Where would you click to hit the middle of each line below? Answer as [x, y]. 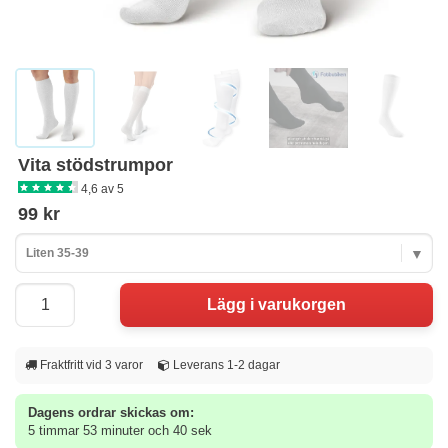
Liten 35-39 [57, 252]
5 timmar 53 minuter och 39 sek [120, 430]
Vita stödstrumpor [95, 164]
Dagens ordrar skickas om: [111, 412]
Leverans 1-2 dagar [225, 364]
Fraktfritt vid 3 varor [90, 364]
